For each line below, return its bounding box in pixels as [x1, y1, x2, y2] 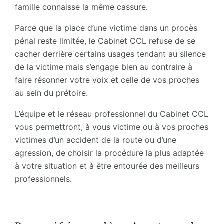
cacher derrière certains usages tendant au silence [14, 48, 206, 59]
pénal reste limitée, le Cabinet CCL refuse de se [14, 35, 195, 46]
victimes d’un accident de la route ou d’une [14, 134, 176, 145]
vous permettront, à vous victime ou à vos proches [14, 121, 208, 132]
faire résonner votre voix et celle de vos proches [14, 74, 199, 85]
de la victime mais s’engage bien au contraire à [14, 61, 192, 72]
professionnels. [14, 173, 72, 184]
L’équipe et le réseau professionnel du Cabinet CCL [14, 108, 208, 119]
